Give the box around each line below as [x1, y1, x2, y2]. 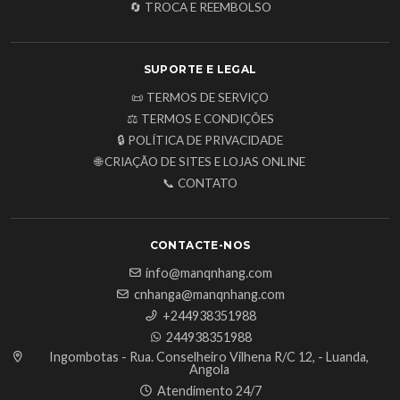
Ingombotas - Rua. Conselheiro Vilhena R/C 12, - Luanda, [49, 349, 369, 365]
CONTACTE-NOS [149, 238, 251, 253]
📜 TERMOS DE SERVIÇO [131, 90, 269, 105]
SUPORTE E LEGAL [143, 62, 257, 77]
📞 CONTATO [162, 176, 237, 191]
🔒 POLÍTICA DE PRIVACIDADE [117, 133, 283, 148]
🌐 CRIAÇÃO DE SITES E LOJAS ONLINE [95, 154, 305, 170]
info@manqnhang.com [146, 265, 272, 281]
